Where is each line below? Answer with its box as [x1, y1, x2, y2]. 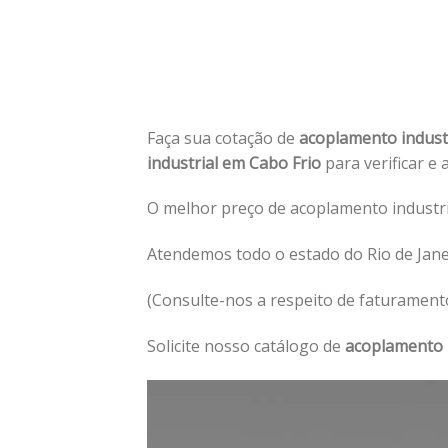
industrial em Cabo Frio [147, 151, 325, 174]
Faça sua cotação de [147, 126, 299, 149]
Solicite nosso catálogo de [147, 334, 345, 357]
